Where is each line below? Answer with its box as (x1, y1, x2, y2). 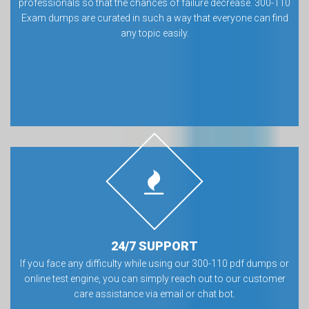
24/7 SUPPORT (111, 239, 198, 253)
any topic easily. (120, 28, 189, 39)
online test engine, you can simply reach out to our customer (23, 273, 286, 284)
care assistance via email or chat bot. (74, 288, 235, 299)
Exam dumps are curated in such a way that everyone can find (21, 12, 288, 23)
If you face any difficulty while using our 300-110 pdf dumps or (20, 258, 289, 269)
